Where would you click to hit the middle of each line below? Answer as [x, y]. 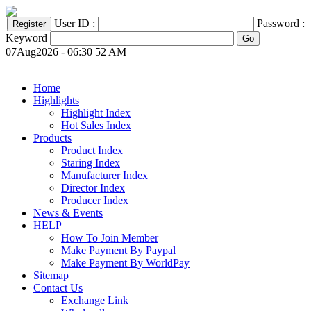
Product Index [92, 150]
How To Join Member [110, 238]
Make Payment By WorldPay [125, 263]
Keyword [26, 38]
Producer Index [95, 200]
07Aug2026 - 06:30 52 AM [66, 52]
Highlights [56, 100]
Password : [281, 23]
